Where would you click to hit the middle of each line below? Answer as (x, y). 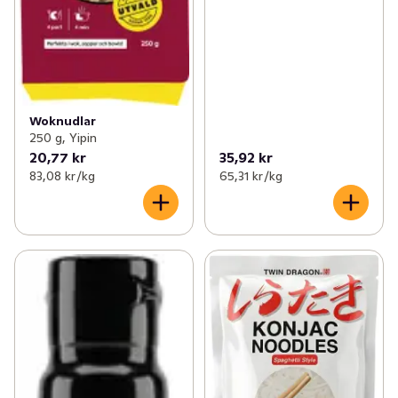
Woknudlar (63, 121)
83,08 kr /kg (62, 176)
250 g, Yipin (63, 138)
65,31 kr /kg (251, 176)
